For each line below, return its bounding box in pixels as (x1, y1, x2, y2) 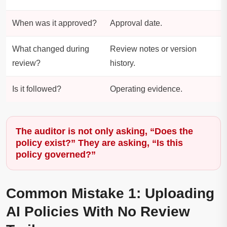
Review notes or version (110, 45, 197, 54)
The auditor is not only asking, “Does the (16, 126, 193, 137)
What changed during (12, 45, 89, 54)
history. (110, 59, 135, 68)
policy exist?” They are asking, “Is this (16, 138, 183, 148)
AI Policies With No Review (6, 204, 190, 220)
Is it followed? (12, 85, 61, 94)
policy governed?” (16, 149, 96, 160)
